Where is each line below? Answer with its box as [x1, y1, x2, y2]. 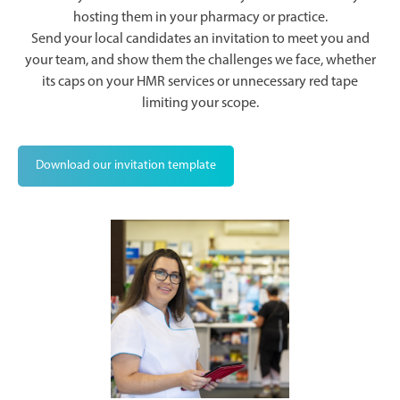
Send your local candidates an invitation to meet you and [30, 32, 370, 46]
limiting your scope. [141, 96, 259, 111]
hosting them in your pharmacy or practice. [72, 11, 328, 25]
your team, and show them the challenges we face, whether [24, 54, 376, 68]
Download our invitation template [36, 159, 216, 172]
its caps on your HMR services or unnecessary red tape [42, 75, 358, 89]
